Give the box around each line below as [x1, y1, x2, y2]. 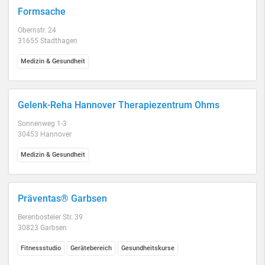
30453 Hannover [18, 130, 72, 138]
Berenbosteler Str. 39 [18, 213, 83, 221]
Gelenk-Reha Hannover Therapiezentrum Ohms [18, 99, 219, 111]
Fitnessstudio [21, 244, 61, 252]
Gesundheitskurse [121, 244, 174, 252]
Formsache [18, 6, 66, 17]
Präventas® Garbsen [18, 193, 107, 204]
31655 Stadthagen [18, 37, 77, 45]
